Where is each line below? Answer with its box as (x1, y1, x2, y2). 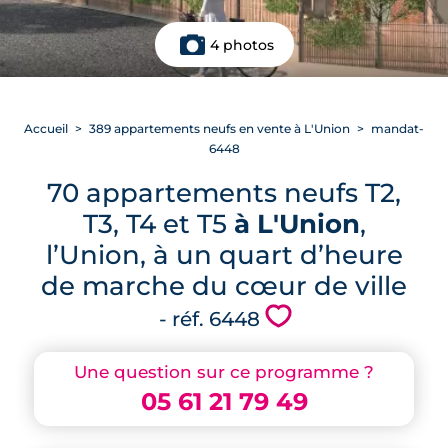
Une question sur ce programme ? (74, 362, 374, 382)
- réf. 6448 (158, 306, 260, 331)
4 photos (209, 36, 274, 53)
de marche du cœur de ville (41, 270, 407, 301)
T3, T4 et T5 (82, 208, 234, 239)
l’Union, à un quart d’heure (45, 239, 403, 270)
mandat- (368, 121, 424, 136)
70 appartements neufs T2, (47, 177, 401, 208)
